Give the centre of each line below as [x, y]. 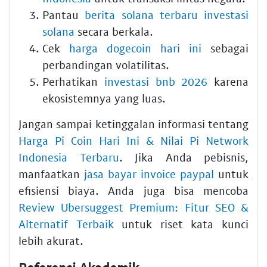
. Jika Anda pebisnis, [184, 157]
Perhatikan [73, 81]
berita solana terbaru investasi [167, 14]
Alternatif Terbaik [66, 223]
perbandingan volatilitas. [106, 64]
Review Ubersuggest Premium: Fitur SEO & [133, 207]
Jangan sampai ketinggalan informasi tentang [133, 123]
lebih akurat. [51, 240]
